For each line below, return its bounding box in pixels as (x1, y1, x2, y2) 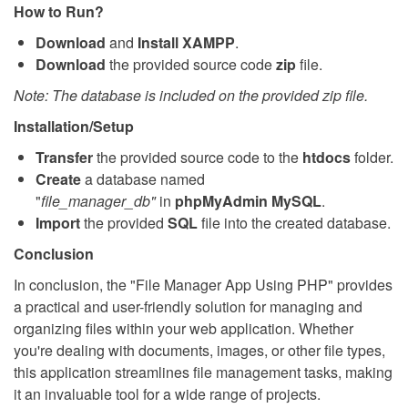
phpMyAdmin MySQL (175, 189, 321, 211)
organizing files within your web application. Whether (14, 317, 353, 339)
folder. (351, 146, 393, 168)
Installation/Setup (14, 115, 134, 137)
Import (36, 211, 80, 233)
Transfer (36, 146, 93, 168)
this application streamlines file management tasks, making (14, 361, 393, 382)
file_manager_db (41, 189, 150, 211)
